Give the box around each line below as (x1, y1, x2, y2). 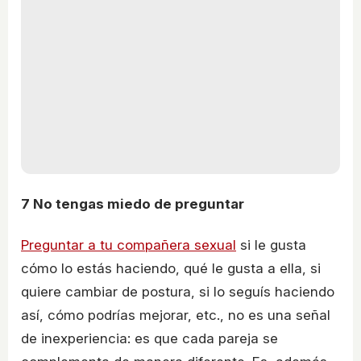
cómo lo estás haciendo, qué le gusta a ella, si (21, 260, 321, 277)
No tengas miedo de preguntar (30, 195, 244, 212)
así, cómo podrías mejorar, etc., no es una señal (21, 307, 330, 324)
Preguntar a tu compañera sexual (21, 237, 236, 254)
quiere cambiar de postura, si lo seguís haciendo (21, 284, 334, 301)
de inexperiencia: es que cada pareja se (21, 330, 278, 347)
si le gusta (236, 237, 306, 254)
